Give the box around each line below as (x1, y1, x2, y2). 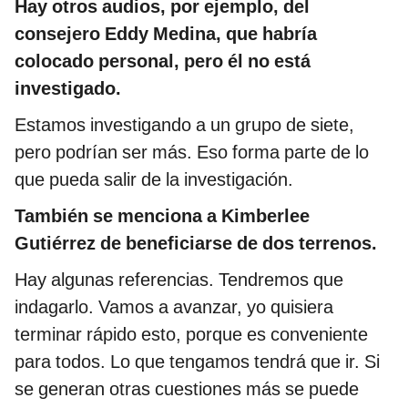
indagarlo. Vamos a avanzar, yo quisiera (15, 296, 333, 319)
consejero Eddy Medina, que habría (15, 23, 317, 46)
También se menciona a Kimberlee (15, 205, 310, 228)
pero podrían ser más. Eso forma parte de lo (15, 141, 369, 164)
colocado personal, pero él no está (15, 50, 311, 73)
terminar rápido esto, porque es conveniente (15, 323, 368, 346)
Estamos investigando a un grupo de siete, (15, 114, 354, 137)
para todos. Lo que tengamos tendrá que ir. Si (15, 351, 380, 373)
